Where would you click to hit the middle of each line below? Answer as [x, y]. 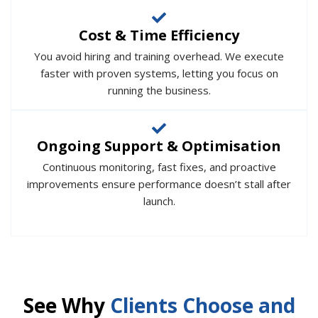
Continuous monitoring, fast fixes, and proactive [159, 166]
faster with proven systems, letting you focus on [159, 73]
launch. [159, 201]
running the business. [159, 90]
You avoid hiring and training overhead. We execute [159, 56]
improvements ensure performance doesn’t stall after [159, 183]
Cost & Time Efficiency [159, 35]
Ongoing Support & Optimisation [159, 146]
